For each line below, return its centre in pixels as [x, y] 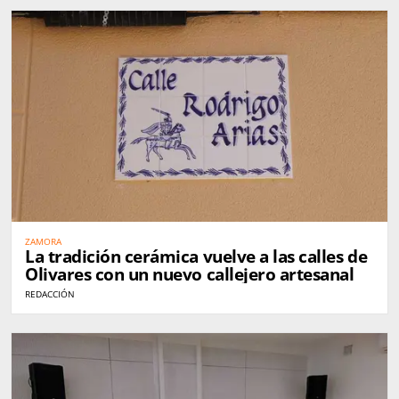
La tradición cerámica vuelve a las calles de [196, 257]
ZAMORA [43, 242]
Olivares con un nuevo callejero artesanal [190, 275]
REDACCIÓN [50, 294]
